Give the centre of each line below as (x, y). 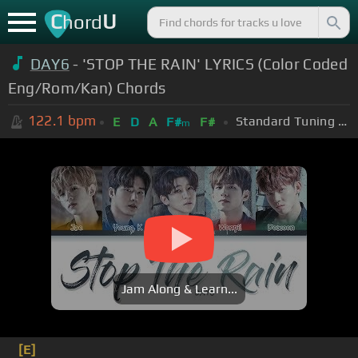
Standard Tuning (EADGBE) (343, 121)
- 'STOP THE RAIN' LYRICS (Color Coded (209, 64)
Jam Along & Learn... (179, 289)
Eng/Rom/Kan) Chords (87, 88)
